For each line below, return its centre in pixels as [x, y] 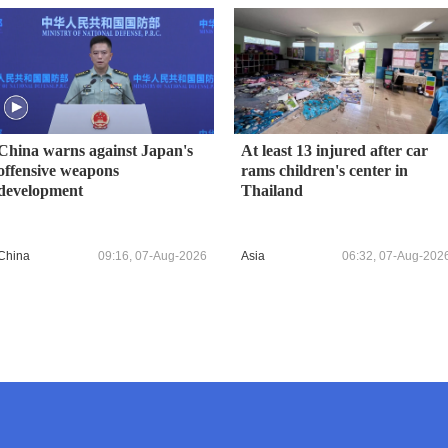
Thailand [272, 190]
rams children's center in [324, 170]
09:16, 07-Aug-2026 [152, 256]
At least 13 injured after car [334, 150]
